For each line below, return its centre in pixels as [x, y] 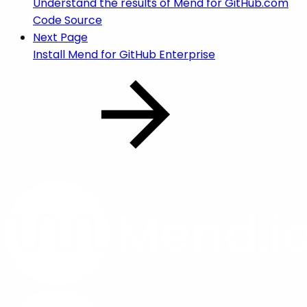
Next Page [60, 37]
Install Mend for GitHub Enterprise [124, 54]
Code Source [67, 20]
